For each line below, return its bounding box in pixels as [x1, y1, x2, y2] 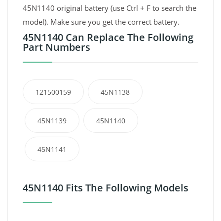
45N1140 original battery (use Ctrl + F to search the [23, 3, 196, 13]
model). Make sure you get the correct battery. [23, 17, 180, 27]
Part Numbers [23, 40, 90, 54]
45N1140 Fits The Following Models [23, 181, 188, 195]
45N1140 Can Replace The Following [23, 31, 193, 44]
